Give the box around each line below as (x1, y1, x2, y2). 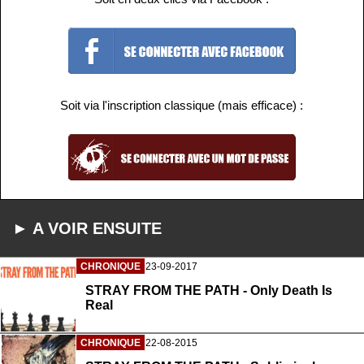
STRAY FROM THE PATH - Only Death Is (85, 284, 332, 298)
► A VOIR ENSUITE (12, 219, 162, 237)
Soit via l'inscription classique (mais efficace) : (60, 97, 304, 112)
